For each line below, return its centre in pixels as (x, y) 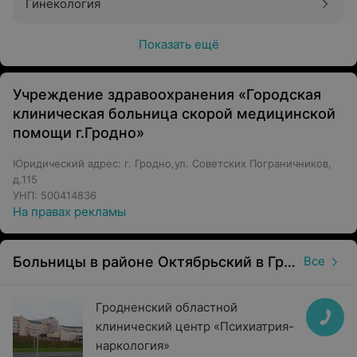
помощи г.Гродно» (78, 133)
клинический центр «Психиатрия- (195, 326)
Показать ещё (178, 44)
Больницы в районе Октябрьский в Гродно (290, 262)
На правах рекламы (69, 212)
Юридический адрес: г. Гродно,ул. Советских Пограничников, (172, 163)
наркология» (133, 345)
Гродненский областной (167, 307)
